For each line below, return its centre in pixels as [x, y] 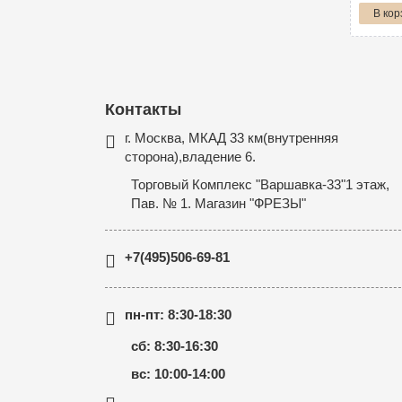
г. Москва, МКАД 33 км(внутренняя [232, 138]
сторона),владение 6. [190, 157]
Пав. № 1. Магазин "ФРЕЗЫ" [218, 203]
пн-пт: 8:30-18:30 [178, 315]
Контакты [143, 109]
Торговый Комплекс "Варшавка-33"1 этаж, [260, 184]
